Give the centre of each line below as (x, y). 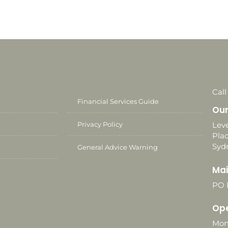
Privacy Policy (100, 124)
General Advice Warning (118, 147)
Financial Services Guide (118, 102)
